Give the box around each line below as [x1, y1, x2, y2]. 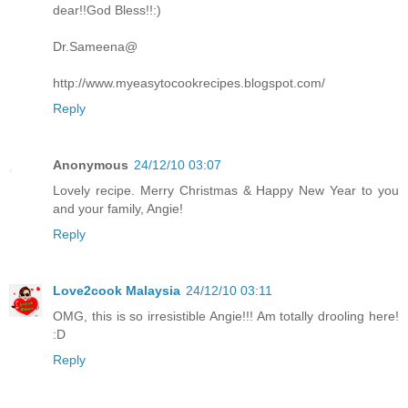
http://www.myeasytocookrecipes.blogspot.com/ [53, 75, 325, 90]
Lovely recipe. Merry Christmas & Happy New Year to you [53, 182, 399, 198]
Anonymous [53, 157, 128, 172]
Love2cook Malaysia [53, 282, 180, 298]
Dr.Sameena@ [53, 38, 138, 54]
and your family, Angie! [53, 200, 183, 216]
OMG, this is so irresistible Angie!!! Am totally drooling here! [53, 308, 399, 323]
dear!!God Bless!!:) [53, 2, 161, 17]
